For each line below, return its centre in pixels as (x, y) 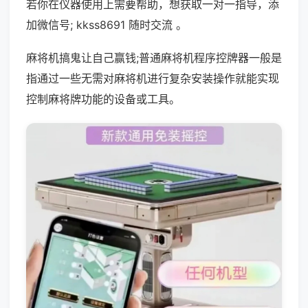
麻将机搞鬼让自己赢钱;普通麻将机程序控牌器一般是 (154, 58)
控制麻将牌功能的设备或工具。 (103, 99)
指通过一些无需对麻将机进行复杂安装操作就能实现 (153, 78)
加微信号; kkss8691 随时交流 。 (107, 25)
